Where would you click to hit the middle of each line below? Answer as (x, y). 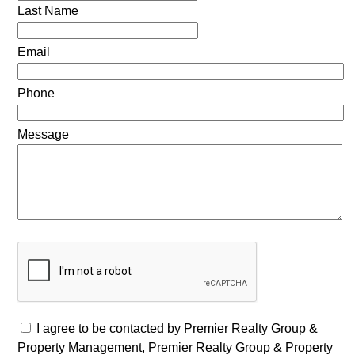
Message (43, 135)
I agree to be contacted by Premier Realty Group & (177, 329)
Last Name (48, 11)
